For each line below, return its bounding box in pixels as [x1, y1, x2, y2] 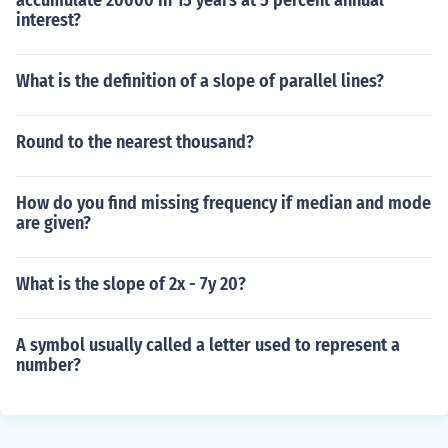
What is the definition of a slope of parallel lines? [16, 70, 384, 92]
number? [16, 354, 81, 376]
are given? [16, 212, 91, 234]
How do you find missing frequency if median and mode [16, 192, 431, 214]
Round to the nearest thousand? [16, 131, 254, 153]
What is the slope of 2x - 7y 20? [16, 273, 246, 295]
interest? [16, 9, 81, 31]
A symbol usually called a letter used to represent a [16, 334, 400, 356]
